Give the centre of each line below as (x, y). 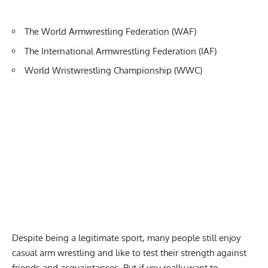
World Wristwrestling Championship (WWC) (113, 71)
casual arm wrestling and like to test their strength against (129, 252)
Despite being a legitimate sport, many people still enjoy (126, 237)
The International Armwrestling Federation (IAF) (121, 51)
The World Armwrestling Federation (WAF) (110, 32)
